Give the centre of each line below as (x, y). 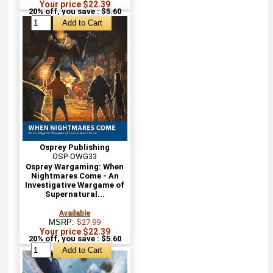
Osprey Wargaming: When (75, 166)
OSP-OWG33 (75, 156)
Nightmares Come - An (75, 175)
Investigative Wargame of (75, 185)
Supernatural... (75, 194)
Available (75, 213)
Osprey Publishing (75, 147)
